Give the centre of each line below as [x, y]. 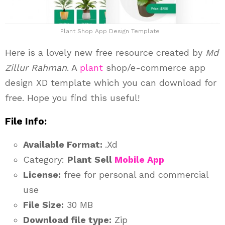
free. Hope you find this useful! [72, 97]
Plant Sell [91, 159]
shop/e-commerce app [154, 67]
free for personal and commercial [135, 174]
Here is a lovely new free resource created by [105, 52]
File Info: [26, 121]
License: [42, 174]
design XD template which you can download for [111, 82]
